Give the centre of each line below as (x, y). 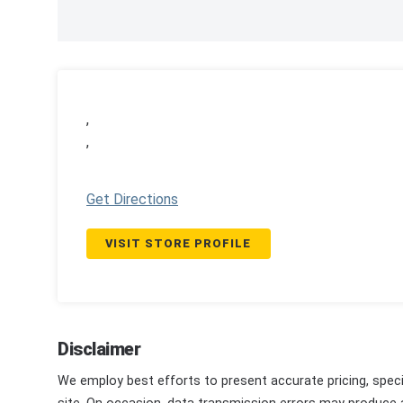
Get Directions (132, 199)
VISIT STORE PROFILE (179, 244)
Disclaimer (99, 349)
